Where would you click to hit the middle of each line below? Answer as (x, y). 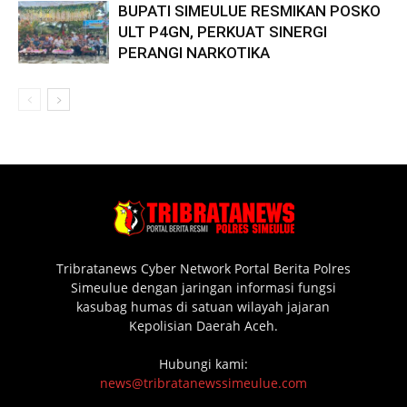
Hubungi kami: (203, 363)
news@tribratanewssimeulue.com (203, 382)
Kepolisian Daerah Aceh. (203, 325)
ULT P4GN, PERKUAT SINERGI (223, 31)
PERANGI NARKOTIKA (194, 52)
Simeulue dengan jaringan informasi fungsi (203, 287)
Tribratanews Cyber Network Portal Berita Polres (203, 268)
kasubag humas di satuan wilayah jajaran (203, 306)
